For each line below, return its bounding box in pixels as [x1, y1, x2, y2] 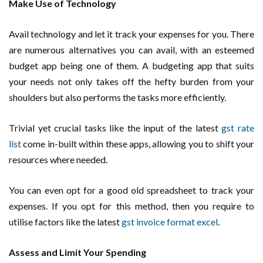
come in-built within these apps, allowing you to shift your [21, 138, 254, 150]
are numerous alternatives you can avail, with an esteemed [9, 44, 254, 56]
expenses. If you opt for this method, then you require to [9, 200, 254, 212]
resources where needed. [9, 154, 107, 166]
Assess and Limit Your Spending [9, 247, 146, 258]
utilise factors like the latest [9, 216, 122, 228]
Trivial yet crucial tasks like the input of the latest [9, 122, 222, 134]
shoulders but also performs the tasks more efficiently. [9, 92, 226, 103]
